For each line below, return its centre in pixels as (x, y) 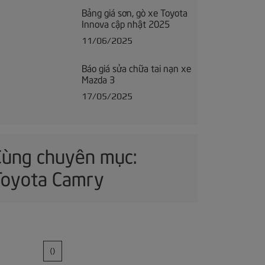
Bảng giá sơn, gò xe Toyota (134, 12)
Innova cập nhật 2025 (125, 23)
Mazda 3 (98, 78)
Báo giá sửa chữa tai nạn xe (136, 67)
